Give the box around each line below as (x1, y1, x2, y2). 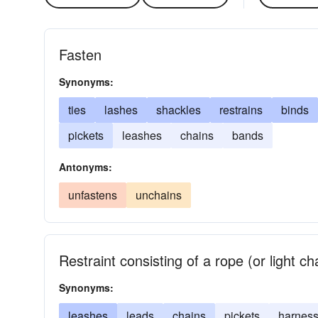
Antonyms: (59, 160, 112, 174)
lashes (104, 102, 138, 118)
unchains (136, 187, 182, 203)
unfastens (68, 187, 117, 203)
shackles (156, 102, 201, 118)
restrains (219, 102, 263, 118)
